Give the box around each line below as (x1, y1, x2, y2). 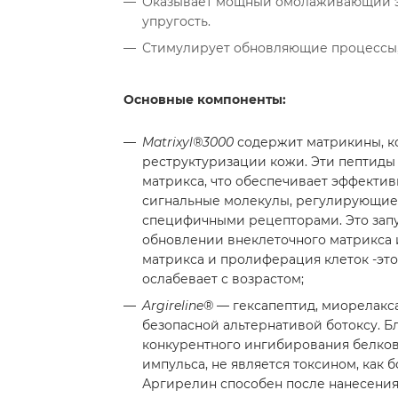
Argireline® (142, 298, 213, 314)
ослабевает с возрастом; (142, 271, 304, 287)
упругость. (142, 13, 211, 29)
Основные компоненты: (123, 92, 290, 107)
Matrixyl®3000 (142, 134, 237, 150)
